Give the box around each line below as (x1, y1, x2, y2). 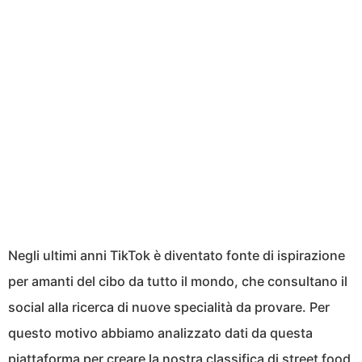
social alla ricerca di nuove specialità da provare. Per (8, 298, 330, 315)
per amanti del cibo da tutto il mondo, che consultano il (8, 272, 347, 289)
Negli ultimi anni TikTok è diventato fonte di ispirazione (8, 246, 345, 263)
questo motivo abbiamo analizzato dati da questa (8, 324, 313, 341)
